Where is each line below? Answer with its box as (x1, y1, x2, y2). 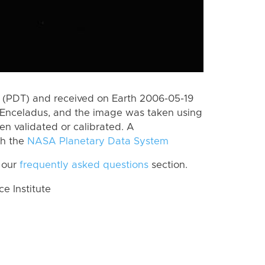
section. (148, 160, 188, 170)
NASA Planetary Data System (27, 136, 169, 146)
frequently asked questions (20, 160, 148, 170)
